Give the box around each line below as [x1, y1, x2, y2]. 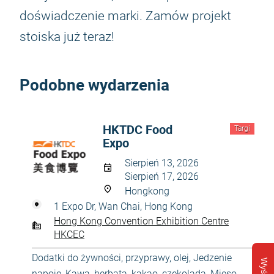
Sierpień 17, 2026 [125, 171, 199, 182]
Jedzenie [193, 252, 232, 264]
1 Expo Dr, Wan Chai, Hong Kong [54, 201, 193, 212]
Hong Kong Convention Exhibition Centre [54, 215, 229, 227]
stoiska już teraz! [20, 29, 114, 44]
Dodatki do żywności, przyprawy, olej [32, 252, 189, 264]
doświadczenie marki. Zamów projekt [20, 9, 231, 23]
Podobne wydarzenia [20, 74, 169, 95]
